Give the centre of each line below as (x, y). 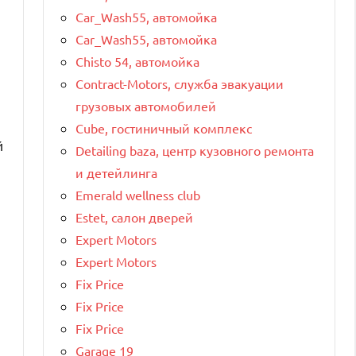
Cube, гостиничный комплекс (164, 128)
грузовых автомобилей (146, 105)
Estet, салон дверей (134, 217)
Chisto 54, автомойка (137, 61)
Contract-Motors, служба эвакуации (180, 83)
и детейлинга (116, 172)
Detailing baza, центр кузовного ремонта (195, 150)
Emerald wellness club (138, 194)
